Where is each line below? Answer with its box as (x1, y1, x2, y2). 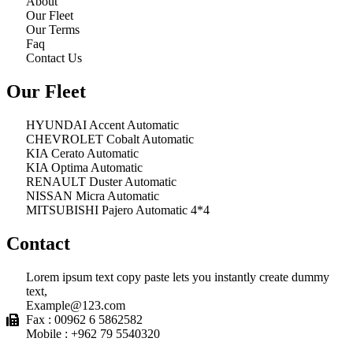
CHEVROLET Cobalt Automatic (26, 132, 194, 146)
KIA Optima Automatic (26, 160, 143, 174)
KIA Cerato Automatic (26, 146, 139, 160)
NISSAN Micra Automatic (26, 188, 159, 203)
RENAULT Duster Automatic (26, 174, 176, 188)
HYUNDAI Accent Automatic (26, 117, 179, 132)
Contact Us (26, 50, 82, 65)
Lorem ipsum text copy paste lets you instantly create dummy (26, 269, 329, 284)
